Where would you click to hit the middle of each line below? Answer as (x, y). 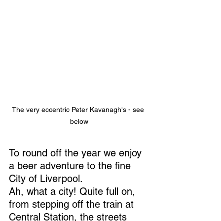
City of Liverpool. (46, 179)
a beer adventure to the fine (71, 166)
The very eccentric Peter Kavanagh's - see (79, 110)
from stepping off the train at (73, 204)
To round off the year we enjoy (77, 153)
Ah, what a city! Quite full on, (74, 191)
